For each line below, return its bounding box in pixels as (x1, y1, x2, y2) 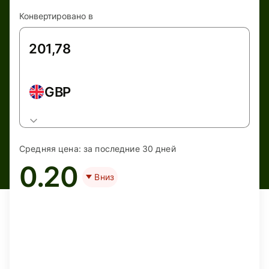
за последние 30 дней (83, 144, 176, 154)
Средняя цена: (19, 144, 81, 154)
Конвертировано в (19, 11, 93, 21)
